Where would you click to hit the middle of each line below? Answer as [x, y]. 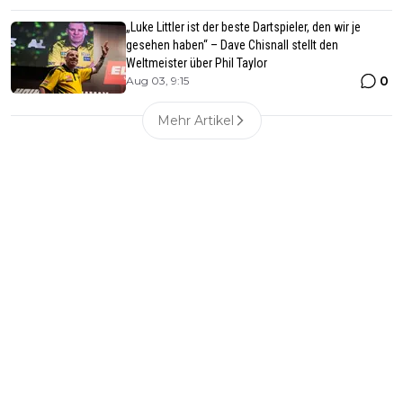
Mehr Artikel [195, 120]
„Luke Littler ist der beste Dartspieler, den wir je [243, 27]
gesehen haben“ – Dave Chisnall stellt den [232, 45]
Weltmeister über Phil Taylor [197, 63]
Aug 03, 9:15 [157, 80]
